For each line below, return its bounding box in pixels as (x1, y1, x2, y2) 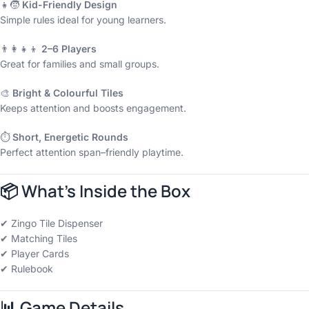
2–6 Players (41, 43, 97, 54)
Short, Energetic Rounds (12, 131, 128, 143)
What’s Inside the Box (21, 179, 190, 202)
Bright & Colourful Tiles (12, 87, 123, 99)
